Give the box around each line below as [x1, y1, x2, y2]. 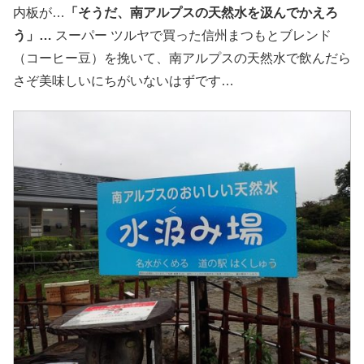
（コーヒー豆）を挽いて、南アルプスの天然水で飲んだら [13, 50, 351, 65]
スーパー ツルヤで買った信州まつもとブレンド [55, 28, 331, 42]
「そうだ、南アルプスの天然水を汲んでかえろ [65, 5, 338, 19]
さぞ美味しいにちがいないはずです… [13, 73, 234, 88]
